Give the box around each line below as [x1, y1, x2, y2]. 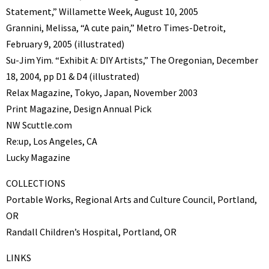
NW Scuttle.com [6, 118, 72, 131]
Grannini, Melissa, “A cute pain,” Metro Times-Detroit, [6, 21, 226, 34]
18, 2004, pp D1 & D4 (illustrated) [6, 70, 139, 82]
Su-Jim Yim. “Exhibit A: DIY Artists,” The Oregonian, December [6, 53, 258, 66]
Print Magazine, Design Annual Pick [6, 102, 151, 115]
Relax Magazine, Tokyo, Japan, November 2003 [6, 86, 198, 98]
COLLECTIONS [6, 177, 65, 189]
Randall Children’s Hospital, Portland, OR [6, 225, 177, 238]
